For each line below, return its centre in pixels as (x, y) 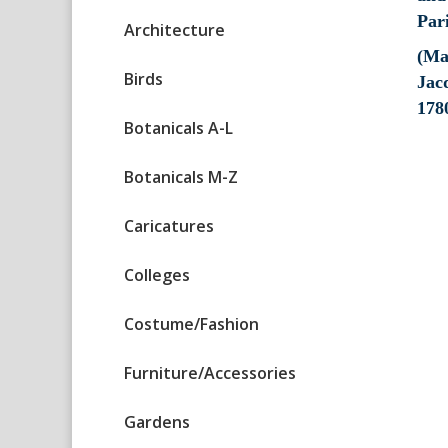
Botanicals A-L (178, 128)
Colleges (157, 275)
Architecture (174, 30)
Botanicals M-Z (181, 177)
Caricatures (169, 226)
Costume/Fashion (191, 324)
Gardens (157, 422)
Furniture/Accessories (210, 373)
